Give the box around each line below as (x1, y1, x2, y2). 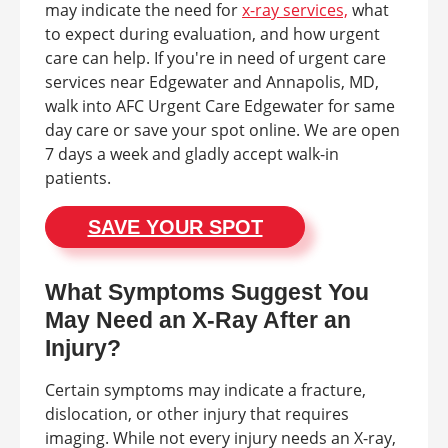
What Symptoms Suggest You (45, 279, 369, 305)
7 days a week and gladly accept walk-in (45, 143, 339, 165)
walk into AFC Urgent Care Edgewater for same (45, 95, 395, 117)
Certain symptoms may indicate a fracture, (45, 379, 366, 401)
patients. (45, 167, 111, 189)
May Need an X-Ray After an (45, 307, 351, 333)
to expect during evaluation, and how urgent (45, 23, 380, 45)
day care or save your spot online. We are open (45, 119, 400, 141)
